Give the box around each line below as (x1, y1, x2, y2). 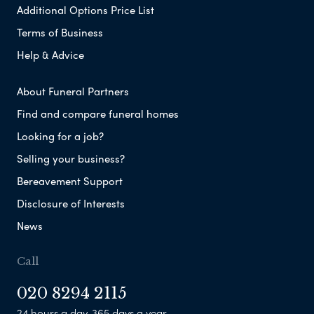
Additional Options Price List (17, 1, 154, 18)
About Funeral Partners (17, 83, 129, 99)
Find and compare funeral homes (17, 105, 179, 121)
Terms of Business (17, 24, 103, 40)
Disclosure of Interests (17, 195, 125, 211)
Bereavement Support (17, 172, 123, 189)
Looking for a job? (17, 128, 104, 144)
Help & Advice (17, 46, 84, 62)
